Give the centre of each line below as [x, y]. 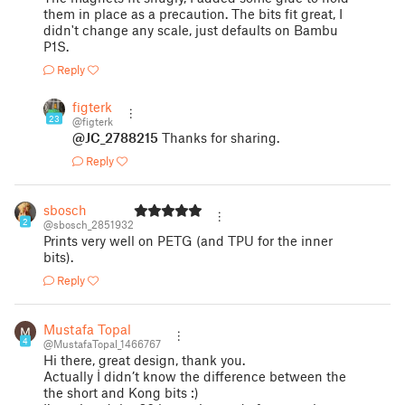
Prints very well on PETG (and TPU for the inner [188, 240]
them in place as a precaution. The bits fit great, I [193, 14]
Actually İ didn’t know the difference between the [195, 376]
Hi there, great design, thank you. [144, 360]
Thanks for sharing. [219, 137]
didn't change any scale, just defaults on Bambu [191, 30]
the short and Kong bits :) [121, 392]
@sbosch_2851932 [89, 224]
